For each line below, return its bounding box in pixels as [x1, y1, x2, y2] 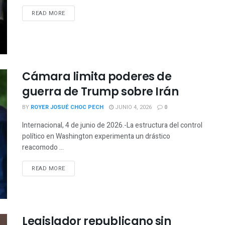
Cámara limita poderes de [22, 69, 172, 85]
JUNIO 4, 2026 [114, 103, 152, 112]
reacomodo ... [22, 142, 64, 153]
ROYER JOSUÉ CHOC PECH [31, 103, 103, 112]
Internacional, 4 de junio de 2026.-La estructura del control [22, 120, 202, 131]
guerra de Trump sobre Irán [22, 84, 179, 100]
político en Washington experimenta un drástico [22, 131, 170, 142]
